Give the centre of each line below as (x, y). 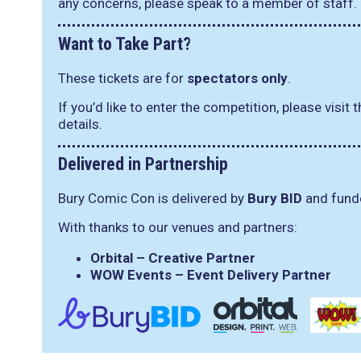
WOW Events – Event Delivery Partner (211, 275)
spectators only (237, 78)
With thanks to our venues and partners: (178, 227)
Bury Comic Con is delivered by (153, 198)
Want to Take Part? (124, 44)
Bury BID (275, 198)
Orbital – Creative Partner (173, 258)
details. (80, 124)
